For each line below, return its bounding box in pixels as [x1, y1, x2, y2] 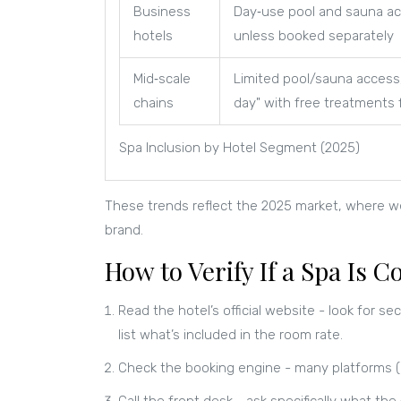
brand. [105, 221, 143, 238]
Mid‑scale [133, 70, 191, 87]
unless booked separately [234, 27, 394, 44]
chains [133, 94, 174, 111]
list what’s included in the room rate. [118, 326, 343, 343]
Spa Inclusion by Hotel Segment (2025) [119, 139, 360, 156]
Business [133, 3, 191, 20]
